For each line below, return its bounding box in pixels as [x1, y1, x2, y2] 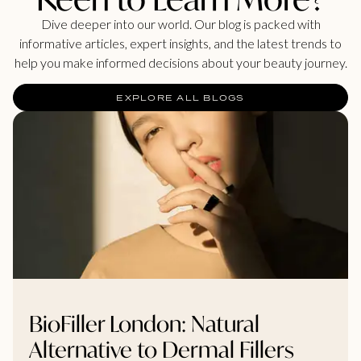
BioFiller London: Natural [29, 309, 259, 338]
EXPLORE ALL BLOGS [116, 92, 245, 104]
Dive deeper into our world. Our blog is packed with [40, 15, 321, 31]
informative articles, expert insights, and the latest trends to [19, 35, 342, 51]
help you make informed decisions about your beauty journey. [14, 54, 347, 70]
